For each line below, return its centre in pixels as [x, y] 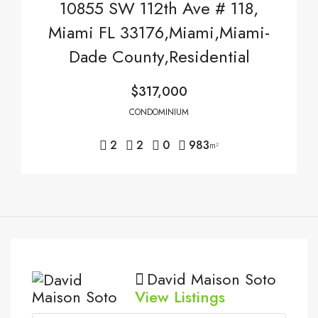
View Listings [180, 297]
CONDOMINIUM [159, 112]
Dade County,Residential [159, 56]
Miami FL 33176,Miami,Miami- [159, 32]
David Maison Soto [211, 279]
